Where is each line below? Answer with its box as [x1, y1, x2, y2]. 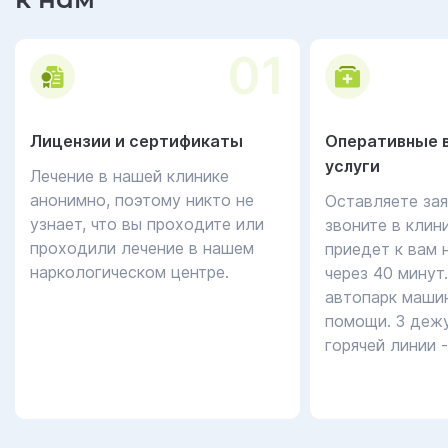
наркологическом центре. [30, 262, 229, 282]
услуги [325, 156, 380, 176]
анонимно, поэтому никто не [30, 190, 254, 210]
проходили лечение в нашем [30, 238, 254, 258]
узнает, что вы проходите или [30, 214, 264, 234]
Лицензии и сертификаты [30, 131, 243, 151]
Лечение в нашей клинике [30, 166, 229, 186]
